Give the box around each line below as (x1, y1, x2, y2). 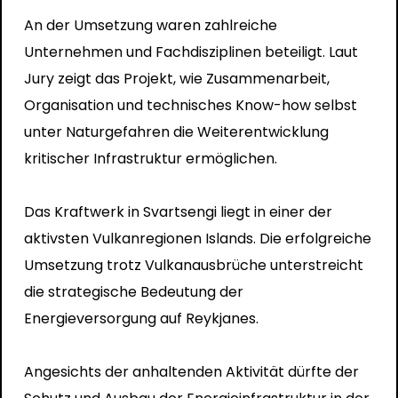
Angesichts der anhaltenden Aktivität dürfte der (23, 361, 359, 382)
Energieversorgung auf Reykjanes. (23, 307, 259, 329)
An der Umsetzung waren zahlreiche (23, 14, 277, 36)
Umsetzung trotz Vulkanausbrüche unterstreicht (23, 254, 363, 275)
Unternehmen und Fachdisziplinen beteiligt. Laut (23, 41, 358, 62)
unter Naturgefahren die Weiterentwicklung (23, 121, 329, 142)
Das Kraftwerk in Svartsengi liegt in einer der (23, 201, 332, 222)
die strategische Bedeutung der (23, 281, 243, 302)
